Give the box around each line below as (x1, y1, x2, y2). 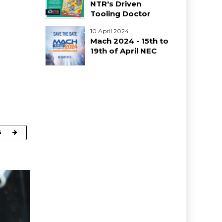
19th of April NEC (90, 46, 157, 56)
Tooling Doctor (90, 9, 151, 19)
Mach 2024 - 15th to (90, 36, 168, 46)
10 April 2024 (90, 27, 129, 35)
